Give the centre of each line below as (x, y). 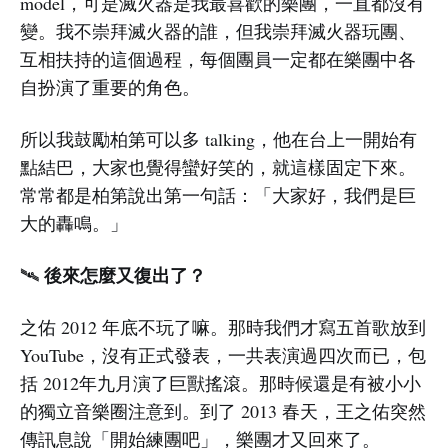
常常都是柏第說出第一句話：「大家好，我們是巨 (218, 195)
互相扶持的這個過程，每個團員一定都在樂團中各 (218, 59)
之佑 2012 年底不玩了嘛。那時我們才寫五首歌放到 (223, 327)
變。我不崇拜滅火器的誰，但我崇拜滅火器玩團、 (218, 31)
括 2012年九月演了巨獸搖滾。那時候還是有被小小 (220, 383)
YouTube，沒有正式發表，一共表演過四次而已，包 (223, 355)
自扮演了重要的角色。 (110, 87)
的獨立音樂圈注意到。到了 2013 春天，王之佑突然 (223, 411)
